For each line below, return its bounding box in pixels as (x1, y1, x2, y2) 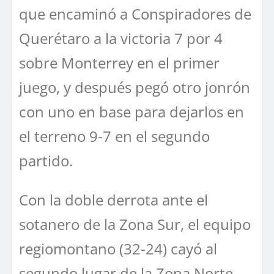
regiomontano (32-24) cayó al (19, 238, 217, 259)
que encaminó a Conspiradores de (19, 3, 251, 24)
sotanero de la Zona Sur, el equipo (19, 213, 251, 234)
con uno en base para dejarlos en (19, 101, 244, 122)
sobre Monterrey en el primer (19, 52, 220, 73)
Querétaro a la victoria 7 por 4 (19, 28, 223, 48)
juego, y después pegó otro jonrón (19, 76, 250, 97)
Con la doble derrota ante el (19, 189, 208, 210)
